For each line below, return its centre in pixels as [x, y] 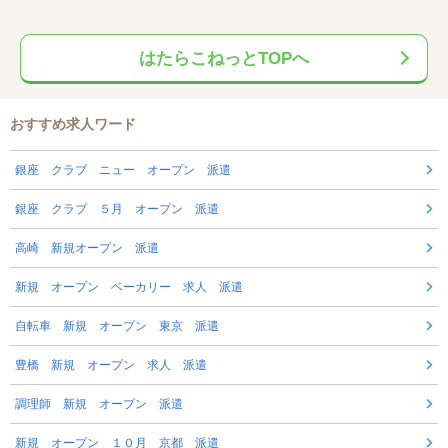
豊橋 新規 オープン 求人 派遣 [111, 365]
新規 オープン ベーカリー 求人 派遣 [129, 287]
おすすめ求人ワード [73, 124]
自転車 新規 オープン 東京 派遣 [117, 326]
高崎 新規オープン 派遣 [87, 248]
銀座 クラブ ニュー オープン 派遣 [123, 170]
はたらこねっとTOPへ [224, 59]
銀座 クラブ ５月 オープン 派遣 [117, 209]
